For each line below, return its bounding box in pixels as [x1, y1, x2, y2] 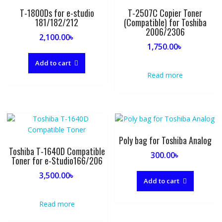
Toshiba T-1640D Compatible [8, 144, 105, 158]
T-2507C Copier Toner [128, 6, 203, 19]
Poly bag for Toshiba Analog [118, 133, 212, 147]
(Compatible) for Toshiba [123, 15, 207, 29]
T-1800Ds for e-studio [19, 6, 94, 19]
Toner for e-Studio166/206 [11, 154, 103, 167]
